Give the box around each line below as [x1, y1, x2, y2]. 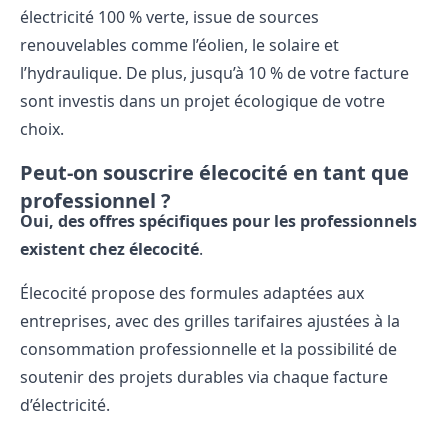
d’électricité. [20, 393, 110, 416]
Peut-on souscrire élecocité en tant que [20, 158, 409, 186]
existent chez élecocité [20, 237, 199, 260]
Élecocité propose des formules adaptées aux [20, 281, 364, 304]
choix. [20, 117, 64, 140]
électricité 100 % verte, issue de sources [20, 5, 319, 28]
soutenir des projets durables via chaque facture [20, 365, 388, 388]
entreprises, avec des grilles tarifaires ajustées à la [20, 309, 400, 332]
